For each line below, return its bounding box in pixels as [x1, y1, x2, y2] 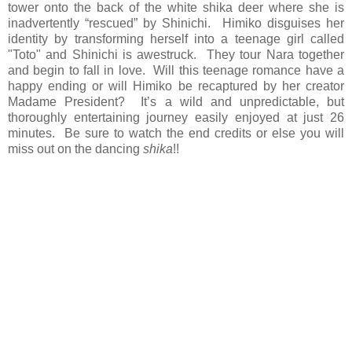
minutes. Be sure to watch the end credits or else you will [8, 126, 344, 140]
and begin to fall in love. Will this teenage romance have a [8, 63, 344, 77]
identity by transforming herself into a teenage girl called [8, 31, 344, 46]
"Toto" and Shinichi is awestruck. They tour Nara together [8, 47, 344, 61]
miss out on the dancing [8, 141, 143, 156]
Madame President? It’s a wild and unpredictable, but [8, 94, 344, 108]
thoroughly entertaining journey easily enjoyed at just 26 [8, 110, 344, 124]
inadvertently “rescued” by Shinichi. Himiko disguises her [8, 16, 344, 30]
